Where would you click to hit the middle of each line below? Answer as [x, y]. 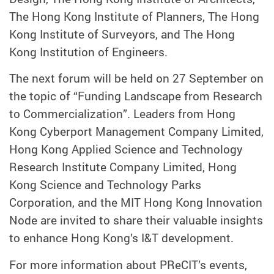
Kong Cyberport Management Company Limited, [136, 132]
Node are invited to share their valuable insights [136, 220]
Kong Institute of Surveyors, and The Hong [122, 34]
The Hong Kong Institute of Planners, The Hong [134, 16]
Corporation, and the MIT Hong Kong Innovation [136, 203]
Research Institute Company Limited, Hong [123, 167]
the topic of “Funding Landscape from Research [136, 96]
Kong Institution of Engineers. [88, 52]
